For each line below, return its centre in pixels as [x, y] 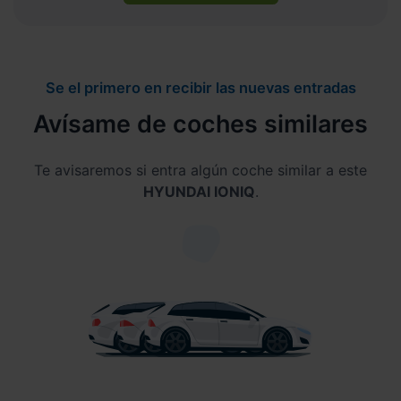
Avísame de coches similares [200, 123]
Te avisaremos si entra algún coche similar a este [200, 170]
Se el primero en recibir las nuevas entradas [200, 87]
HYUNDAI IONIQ [199, 191]
